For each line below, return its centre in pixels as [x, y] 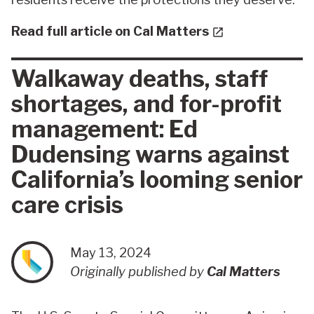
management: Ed [104, 129]
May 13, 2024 [111, 252]
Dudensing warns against [150, 154]
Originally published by [138, 271]
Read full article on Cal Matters [111, 31]
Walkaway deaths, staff [139, 78]
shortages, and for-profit [146, 104]
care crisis [67, 205]
